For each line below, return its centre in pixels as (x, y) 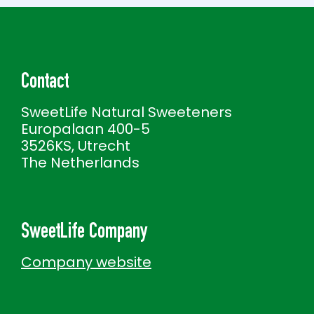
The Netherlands (80, 163)
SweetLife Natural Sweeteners (127, 112)
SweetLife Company (84, 233)
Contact (45, 83)
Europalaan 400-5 (86, 129)
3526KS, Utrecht (76, 146)
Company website (86, 262)
